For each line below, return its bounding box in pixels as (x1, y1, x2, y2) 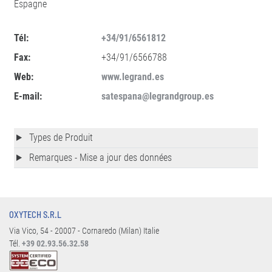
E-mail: (14, 90, 42, 102)
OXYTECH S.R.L (9, 209, 61, 220)
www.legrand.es (101, 71, 164, 83)
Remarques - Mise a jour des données (26, 152, 172, 163)
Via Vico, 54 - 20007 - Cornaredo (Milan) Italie (9, 226, 159, 236)
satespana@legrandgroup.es (101, 90, 214, 102)
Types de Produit (26, 132, 93, 143)
